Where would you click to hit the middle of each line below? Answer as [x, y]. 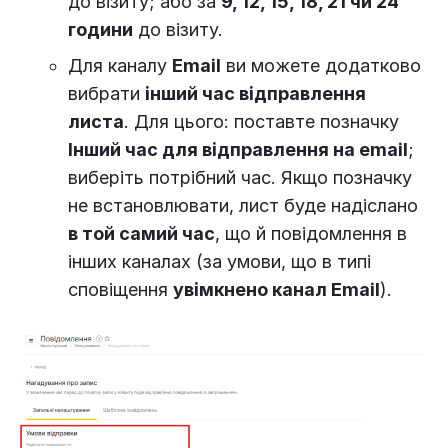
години [100, 30]
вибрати [106, 94]
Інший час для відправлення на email [238, 150]
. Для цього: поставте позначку [261, 122]
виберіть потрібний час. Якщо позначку [240, 178]
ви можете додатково [321, 66]
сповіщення [120, 290]
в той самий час [141, 234]
